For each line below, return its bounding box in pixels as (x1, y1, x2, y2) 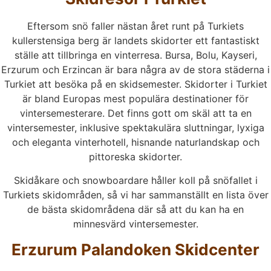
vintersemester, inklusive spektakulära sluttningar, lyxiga (7, 122, 264, 134)
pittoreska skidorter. (89, 151, 182, 163)
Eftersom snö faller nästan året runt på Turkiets (27, 20, 244, 33)
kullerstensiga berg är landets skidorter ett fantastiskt (11, 34, 260, 47)
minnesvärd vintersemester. (73, 217, 198, 230)
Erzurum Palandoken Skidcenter (11, 240, 260, 260)
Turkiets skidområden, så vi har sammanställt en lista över (2, 188, 269, 201)
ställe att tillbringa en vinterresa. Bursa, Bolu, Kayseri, (14, 49, 257, 62)
